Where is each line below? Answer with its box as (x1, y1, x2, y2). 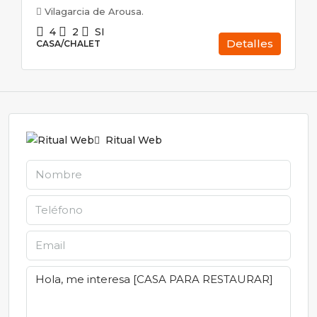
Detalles (226, 37, 273, 50)
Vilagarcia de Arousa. (45, 6, 144, 17)
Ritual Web (103, 133, 162, 146)
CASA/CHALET (36, 38, 100, 49)
